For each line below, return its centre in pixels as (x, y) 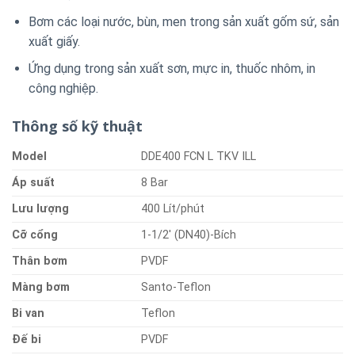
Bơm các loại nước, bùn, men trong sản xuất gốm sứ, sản (183, 21)
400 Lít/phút (173, 208)
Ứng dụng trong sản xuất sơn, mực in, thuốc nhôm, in (172, 69)
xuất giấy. (54, 41)
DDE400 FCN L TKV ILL (199, 156)
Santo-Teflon (176, 287)
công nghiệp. (63, 89)
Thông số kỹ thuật (77, 126)
